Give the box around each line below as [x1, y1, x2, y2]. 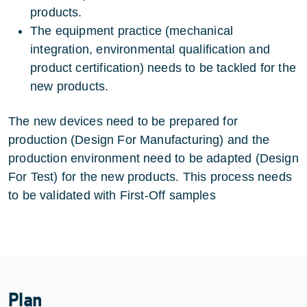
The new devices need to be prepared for [8, 114, 238, 128]
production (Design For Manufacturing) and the [8, 132, 270, 147]
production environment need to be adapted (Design [8, 151, 299, 165]
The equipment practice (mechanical [30, 23, 234, 38]
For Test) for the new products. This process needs [8, 169, 292, 184]
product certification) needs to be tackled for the [30, 60, 296, 75]
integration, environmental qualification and [30, 42, 270, 56]
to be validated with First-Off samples [8, 188, 216, 202]
